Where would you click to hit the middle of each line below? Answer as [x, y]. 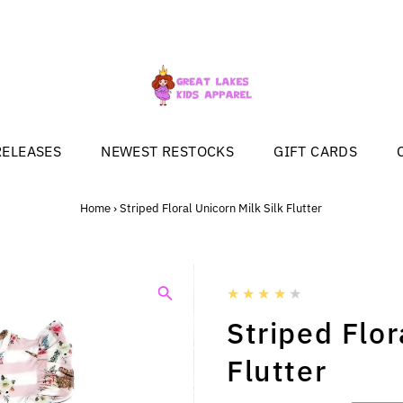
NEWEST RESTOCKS [168, 151]
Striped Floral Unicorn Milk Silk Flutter [221, 208]
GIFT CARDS [316, 151]
